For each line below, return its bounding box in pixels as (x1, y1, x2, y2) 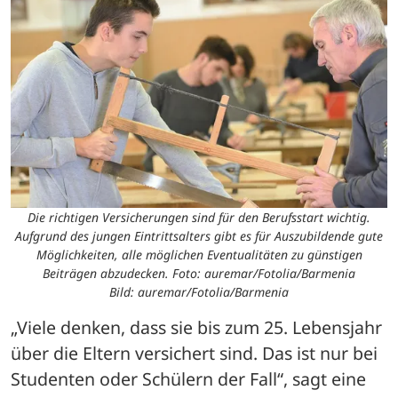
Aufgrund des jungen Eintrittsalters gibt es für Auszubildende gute (15, 227, 383, 245)
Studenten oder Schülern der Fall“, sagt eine (11, 367, 366, 392)
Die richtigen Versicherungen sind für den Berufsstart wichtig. (28, 209, 370, 227)
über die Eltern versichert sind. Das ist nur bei (11, 341, 378, 366)
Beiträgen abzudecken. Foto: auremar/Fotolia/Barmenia (43, 265, 355, 283)
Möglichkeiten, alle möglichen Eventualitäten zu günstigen (36, 246, 362, 264)
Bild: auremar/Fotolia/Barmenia (109, 283, 289, 301)
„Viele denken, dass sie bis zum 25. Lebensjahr (11, 315, 382, 340)
